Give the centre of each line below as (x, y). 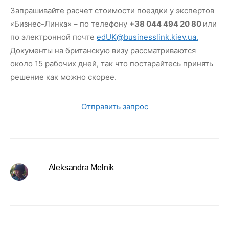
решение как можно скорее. (63, 77)
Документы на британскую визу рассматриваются (103, 50)
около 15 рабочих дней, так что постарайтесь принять (112, 64)
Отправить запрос (114, 107)
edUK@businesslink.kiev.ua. (147, 37)
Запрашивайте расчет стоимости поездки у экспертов (112, 10)
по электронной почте (53, 37)
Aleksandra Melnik (81, 167)
